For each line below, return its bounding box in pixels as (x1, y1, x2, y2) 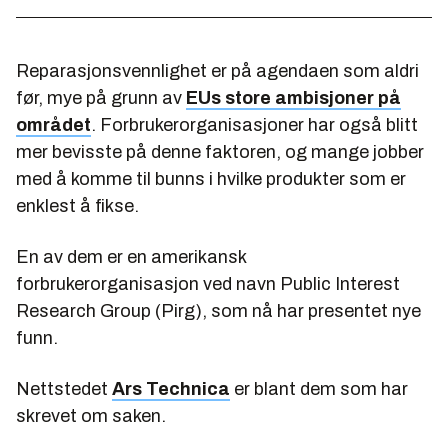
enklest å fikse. (16, 196, 139, 217)
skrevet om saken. (16, 406, 166, 427)
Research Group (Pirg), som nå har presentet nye (16, 301, 421, 322)
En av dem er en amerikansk (16, 247, 246, 268)
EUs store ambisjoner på (186, 88, 401, 109)
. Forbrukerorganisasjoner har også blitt (91, 115, 418, 136)
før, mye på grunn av (16, 88, 186, 109)
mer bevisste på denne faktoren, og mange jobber (16, 142, 424, 163)
